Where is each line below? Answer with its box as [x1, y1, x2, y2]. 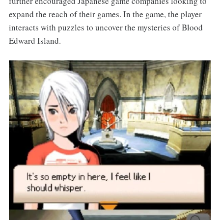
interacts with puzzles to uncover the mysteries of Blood [8, 21, 203, 33]
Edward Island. [8, 34, 61, 46]
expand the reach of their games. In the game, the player [8, 8, 202, 20]
